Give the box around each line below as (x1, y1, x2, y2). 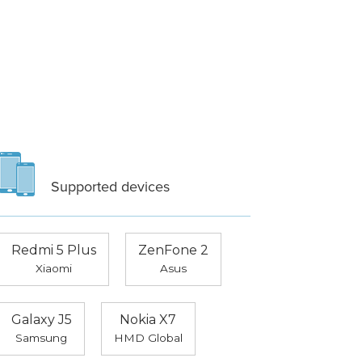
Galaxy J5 (11, 312, 72, 328)
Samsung (15, 331, 68, 345)
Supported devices (50, 178, 170, 196)
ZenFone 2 (137, 242, 208, 259)
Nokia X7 (120, 312, 177, 328)
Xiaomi (35, 262, 72, 276)
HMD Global (113, 331, 183, 345)
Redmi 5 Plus (11, 242, 96, 259)
